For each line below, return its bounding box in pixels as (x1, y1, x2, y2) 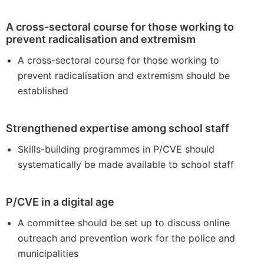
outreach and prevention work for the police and (18, 232, 235, 244)
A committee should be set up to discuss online (18, 217, 230, 229)
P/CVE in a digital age (6, 196, 114, 208)
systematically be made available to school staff (18, 159, 234, 170)
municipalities (18, 247, 78, 259)
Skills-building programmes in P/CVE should (18, 143, 214, 155)
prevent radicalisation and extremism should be (18, 70, 230, 81)
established (18, 85, 68, 97)
